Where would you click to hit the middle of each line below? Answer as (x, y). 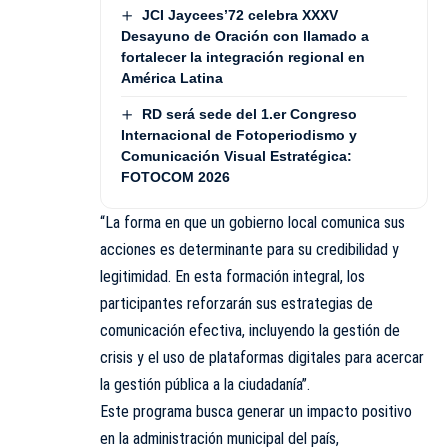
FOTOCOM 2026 (175, 177)
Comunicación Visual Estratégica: (236, 156)
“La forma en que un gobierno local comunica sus (252, 223)
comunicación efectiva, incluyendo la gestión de (250, 331)
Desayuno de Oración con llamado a (245, 35)
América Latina (172, 77)
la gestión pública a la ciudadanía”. (205, 385)
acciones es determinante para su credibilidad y (249, 250)
